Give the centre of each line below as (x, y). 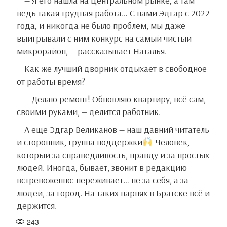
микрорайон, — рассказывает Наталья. (92, 51)
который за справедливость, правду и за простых (113, 155)
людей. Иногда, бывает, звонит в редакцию (102, 168)
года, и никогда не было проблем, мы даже (101, 26)
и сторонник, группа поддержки (80, 142)
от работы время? (51, 82)
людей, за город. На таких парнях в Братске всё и (113, 193)
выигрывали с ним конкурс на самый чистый (104, 39)
